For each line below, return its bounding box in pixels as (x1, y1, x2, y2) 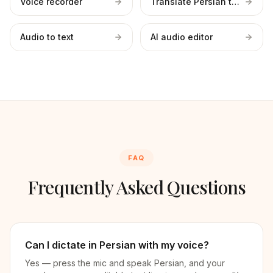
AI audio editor (151, 32, 213, 42)
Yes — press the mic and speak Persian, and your (25, 258, 225, 268)
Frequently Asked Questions (27, 175, 246, 199)
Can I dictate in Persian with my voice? (25, 239, 209, 251)
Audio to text (20, 32, 74, 42)
